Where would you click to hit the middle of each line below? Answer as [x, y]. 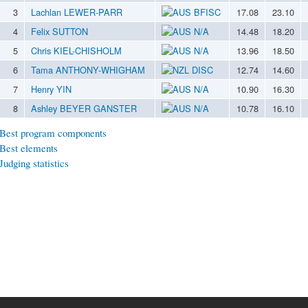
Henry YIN [51, 89]
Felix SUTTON [59, 31]
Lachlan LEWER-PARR [77, 12]
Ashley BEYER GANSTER [84, 108]
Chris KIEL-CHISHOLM [76, 50]
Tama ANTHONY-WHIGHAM [88, 69]
